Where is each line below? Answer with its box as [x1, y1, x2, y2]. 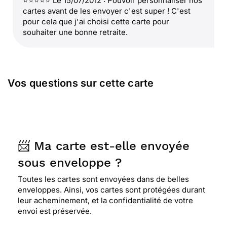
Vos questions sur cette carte [8, 77, 154, 89]
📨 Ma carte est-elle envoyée [18, 139, 190, 153]
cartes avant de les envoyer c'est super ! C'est [23, 6, 191, 16]
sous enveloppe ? [18, 156, 122, 170]
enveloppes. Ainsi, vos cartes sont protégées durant [18, 185, 205, 195]
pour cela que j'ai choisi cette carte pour [23, 17, 169, 26]
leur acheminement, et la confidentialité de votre [18, 196, 193, 205]
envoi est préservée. [18, 206, 92, 216]
